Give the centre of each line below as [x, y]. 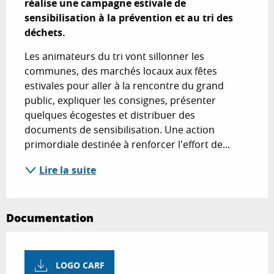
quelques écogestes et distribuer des [110, 115]
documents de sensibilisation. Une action [120, 130]
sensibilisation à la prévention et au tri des [129, 18]
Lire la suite [68, 170]
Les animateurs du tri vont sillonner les [114, 57]
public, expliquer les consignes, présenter [120, 101]
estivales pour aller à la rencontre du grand [124, 86]
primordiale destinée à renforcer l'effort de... [127, 145]
